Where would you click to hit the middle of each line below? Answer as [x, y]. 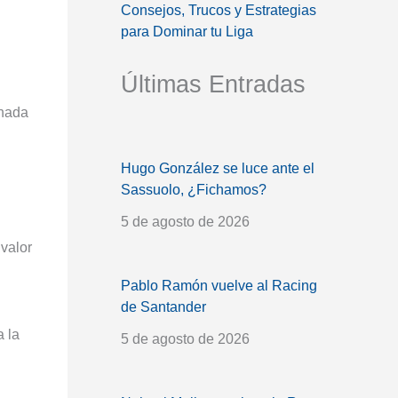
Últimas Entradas [213, 84]
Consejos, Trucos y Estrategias [219, 10]
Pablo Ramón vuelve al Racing [219, 285]
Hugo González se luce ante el [218, 168]
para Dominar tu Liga [187, 31]
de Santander [163, 306]
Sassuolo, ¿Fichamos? [194, 189]
